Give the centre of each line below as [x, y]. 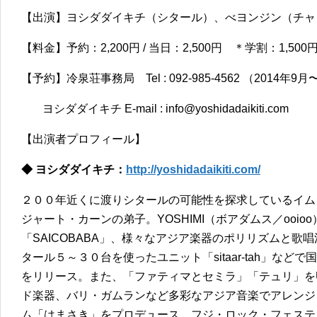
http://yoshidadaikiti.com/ [193, 169]
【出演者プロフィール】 [83, 139]
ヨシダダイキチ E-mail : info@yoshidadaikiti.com [166, 109]
